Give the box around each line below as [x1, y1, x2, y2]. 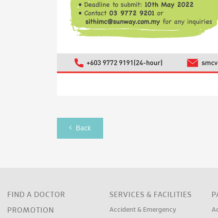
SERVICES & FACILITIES [109, 191, 192, 199]
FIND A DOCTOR [7, 191, 65, 199]
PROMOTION [7, 207, 54, 214]
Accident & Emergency [109, 207, 177, 213]
